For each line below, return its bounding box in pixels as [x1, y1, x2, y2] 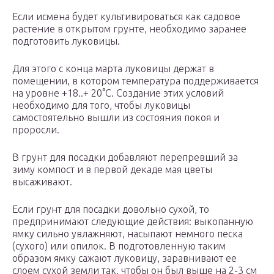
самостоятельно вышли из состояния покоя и [12, 112, 220, 124]
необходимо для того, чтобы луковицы [12, 100, 190, 111]
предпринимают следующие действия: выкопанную [12, 216, 253, 228]
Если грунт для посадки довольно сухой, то [12, 204, 209, 215]
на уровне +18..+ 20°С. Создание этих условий [12, 87, 224, 99]
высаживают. [12, 176, 72, 188]
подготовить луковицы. [12, 35, 120, 47]
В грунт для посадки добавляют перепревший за [12, 152, 238, 163]
